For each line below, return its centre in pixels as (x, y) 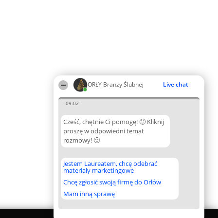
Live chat (176, 84)
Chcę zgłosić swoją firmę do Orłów (112, 182)
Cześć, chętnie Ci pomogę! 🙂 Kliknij (114, 122)
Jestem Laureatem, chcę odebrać (110, 163)
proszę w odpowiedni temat (104, 131)
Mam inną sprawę (89, 194)
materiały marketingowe (99, 170)
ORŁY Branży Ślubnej (116, 84)
